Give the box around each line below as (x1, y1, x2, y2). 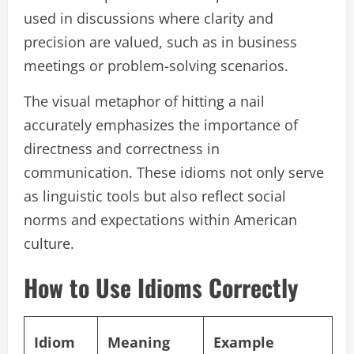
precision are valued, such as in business (24, 32, 297, 51)
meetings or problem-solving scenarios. (24, 55, 288, 75)
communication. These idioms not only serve (24, 162, 324, 182)
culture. (24, 233, 74, 253)
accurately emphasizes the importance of (24, 115, 298, 134)
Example (213, 332, 274, 352)
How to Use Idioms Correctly (24, 269, 298, 305)
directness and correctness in (24, 138, 220, 158)
